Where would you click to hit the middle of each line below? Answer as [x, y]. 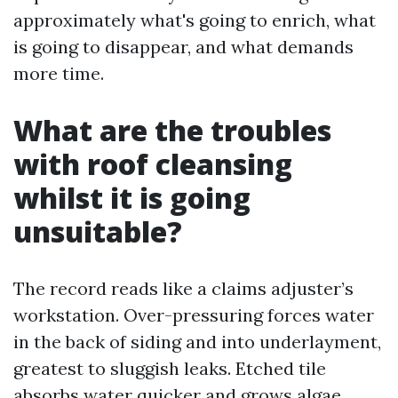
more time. [59, 73]
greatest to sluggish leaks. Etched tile [170, 368]
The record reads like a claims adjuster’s [183, 288]
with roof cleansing [153, 164]
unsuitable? [98, 231]
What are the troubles [172, 130]
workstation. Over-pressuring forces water [194, 315]
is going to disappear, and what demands [183, 47]
